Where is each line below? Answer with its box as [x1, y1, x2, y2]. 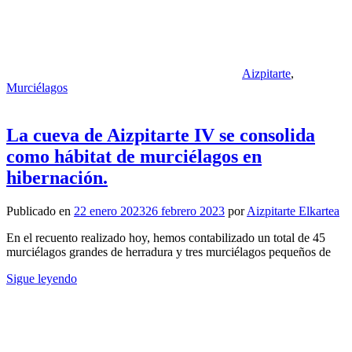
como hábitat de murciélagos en [6, 146, 262, 167]
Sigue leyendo [6, 272, 77, 286]
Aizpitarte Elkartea [247, 204, 339, 218]
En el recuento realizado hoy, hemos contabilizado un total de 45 [6, 231, 325, 245]
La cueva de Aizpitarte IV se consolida [6, 125, 315, 146]
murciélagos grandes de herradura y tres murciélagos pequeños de [6, 245, 331, 259]
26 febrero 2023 [145, 204, 225, 218]
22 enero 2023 [74, 204, 145, 218]
